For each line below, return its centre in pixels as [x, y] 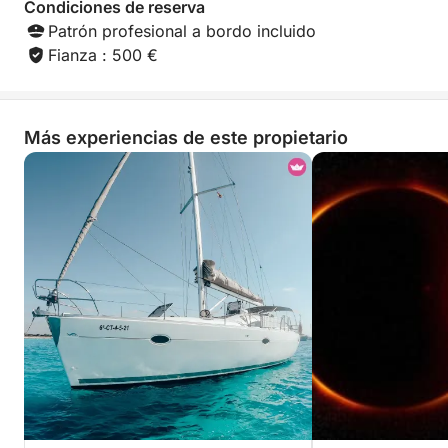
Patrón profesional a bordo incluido [182, 31]
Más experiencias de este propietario [186, 137]
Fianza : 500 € [103, 55]
